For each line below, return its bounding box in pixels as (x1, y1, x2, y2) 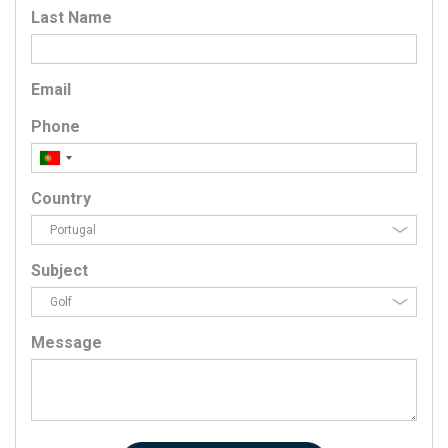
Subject (31, 261, 88, 280)
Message (31, 333, 102, 352)
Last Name (31, 8, 112, 27)
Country (31, 189, 91, 208)
